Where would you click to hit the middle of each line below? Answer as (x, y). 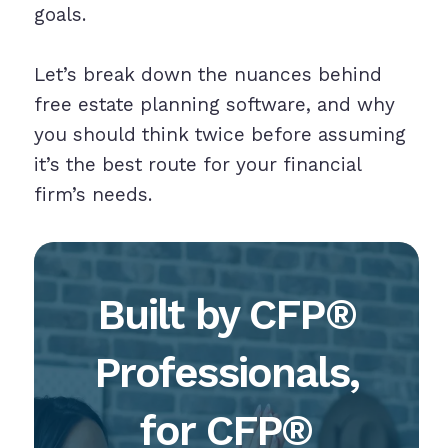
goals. (59, 15)
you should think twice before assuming (219, 135)
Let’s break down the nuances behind (207, 75)
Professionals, (226, 373)
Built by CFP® (226, 315)
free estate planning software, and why (214, 105)
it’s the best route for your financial (197, 165)
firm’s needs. (92, 195)
